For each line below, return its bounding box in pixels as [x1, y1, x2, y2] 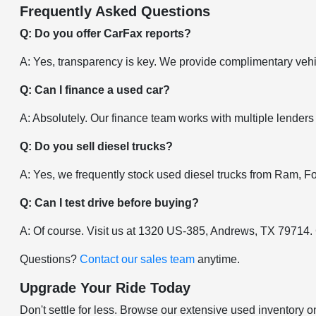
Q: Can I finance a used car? [20, 84, 171, 96]
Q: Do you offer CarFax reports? [20, 28, 192, 39]
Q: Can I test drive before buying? [20, 197, 200, 209]
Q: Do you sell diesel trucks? [20, 140, 174, 152]
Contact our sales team [80, 253, 195, 265]
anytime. [195, 253, 241, 265]
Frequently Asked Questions [20, 4, 211, 19]
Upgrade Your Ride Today [20, 280, 191, 296]
